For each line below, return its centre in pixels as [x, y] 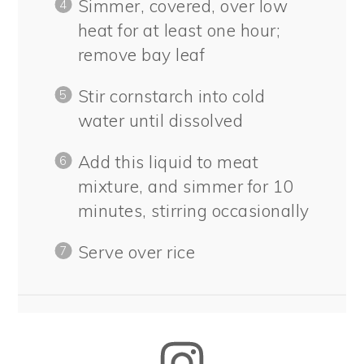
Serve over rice [136, 252]
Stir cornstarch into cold [171, 96]
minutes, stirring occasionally [193, 211]
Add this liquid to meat [168, 162]
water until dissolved [160, 121]
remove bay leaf [141, 55]
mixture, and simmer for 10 [186, 186]
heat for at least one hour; [179, 30]
